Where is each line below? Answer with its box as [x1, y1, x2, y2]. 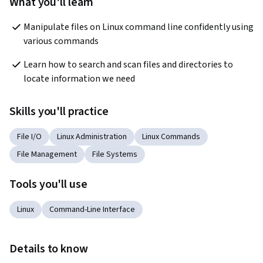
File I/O [17, 131, 42, 143]
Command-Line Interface [49, 204, 135, 216]
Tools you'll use [9, 176, 88, 193]
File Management [17, 149, 77, 161]
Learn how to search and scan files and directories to [23, 58, 233, 72]
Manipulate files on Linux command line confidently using [23, 21, 254, 34]
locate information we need [23, 72, 135, 86]
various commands [23, 35, 99, 48]
